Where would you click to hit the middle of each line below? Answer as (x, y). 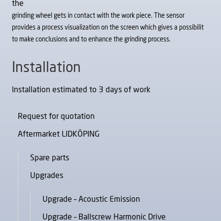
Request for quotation (56, 116)
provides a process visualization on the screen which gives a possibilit (108, 28)
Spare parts (50, 158)
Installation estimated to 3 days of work (81, 90)
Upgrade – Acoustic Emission (91, 199)
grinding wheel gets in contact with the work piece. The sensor (98, 16)
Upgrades (47, 175)
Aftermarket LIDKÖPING (59, 134)
